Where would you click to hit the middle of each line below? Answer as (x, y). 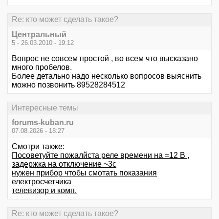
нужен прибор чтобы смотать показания (84, 173)
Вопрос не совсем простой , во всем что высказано (105, 58)
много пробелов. (42, 67)
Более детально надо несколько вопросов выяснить (107, 76)
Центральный (39, 34)
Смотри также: (38, 146)
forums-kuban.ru (43, 122)
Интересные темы (45, 108)
